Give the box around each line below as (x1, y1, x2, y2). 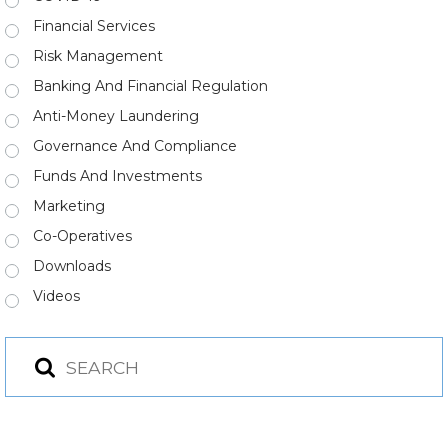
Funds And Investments (33, 167, 202, 185)
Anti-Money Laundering (33, 107, 199, 125)
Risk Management (33, 47, 163, 65)
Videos (33, 287, 80, 305)
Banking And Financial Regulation (33, 77, 268, 95)
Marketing (33, 197, 105, 215)
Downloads (33, 257, 111, 275)
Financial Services (33, 17, 155, 35)
